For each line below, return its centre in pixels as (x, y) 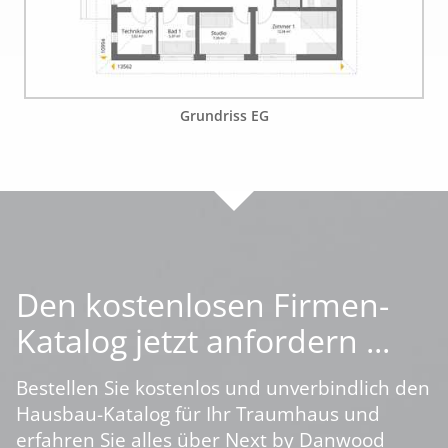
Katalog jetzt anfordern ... (203, 341)
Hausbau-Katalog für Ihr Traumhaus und (198, 414)
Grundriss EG (224, 116)
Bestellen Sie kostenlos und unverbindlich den (223, 388)
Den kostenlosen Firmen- (202, 305)
